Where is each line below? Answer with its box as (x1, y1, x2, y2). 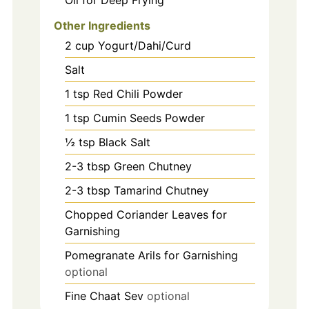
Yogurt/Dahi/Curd (97, 39, 191, 53)
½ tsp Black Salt (64, 135, 150, 150)
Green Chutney (113, 159, 192, 174)
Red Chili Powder (92, 87, 183, 101)
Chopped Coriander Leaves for (64, 208, 227, 222)
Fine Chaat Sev (64, 289, 143, 303)
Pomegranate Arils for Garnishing (64, 248, 238, 263)
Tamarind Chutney (113, 183, 209, 198)
